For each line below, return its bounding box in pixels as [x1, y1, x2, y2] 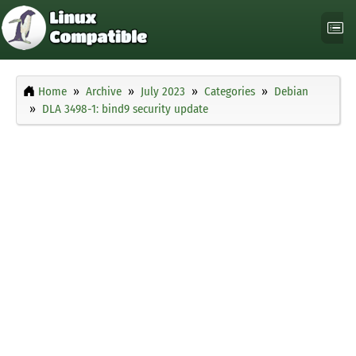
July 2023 [141, 84, 185, 99]
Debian [274, 84, 308, 99]
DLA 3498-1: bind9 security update [42, 102, 208, 117]
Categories [204, 84, 255, 99]
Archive [86, 84, 122, 99]
